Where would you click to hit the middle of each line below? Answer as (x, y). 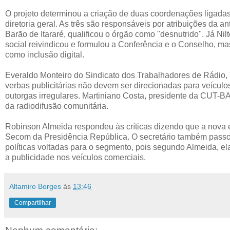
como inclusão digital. (45, 54)
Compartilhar (33, 203)
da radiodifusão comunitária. (57, 106)
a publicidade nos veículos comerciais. (75, 157)
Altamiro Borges (35, 186)
